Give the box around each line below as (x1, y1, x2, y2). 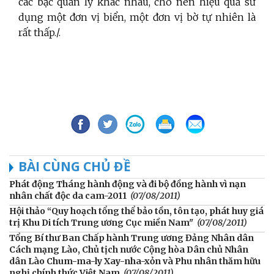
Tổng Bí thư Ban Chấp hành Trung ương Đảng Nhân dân (9, 232, 254, 243)
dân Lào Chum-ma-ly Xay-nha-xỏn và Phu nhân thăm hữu (9, 255, 261, 267)
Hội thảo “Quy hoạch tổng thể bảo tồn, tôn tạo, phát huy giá (9, 205, 264, 217)
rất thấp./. (18, 26, 61, 39)
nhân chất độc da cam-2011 (9, 190, 127, 201)
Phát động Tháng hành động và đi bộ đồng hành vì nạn (9, 178, 246, 190)
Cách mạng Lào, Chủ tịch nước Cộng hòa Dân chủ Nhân (9, 243, 248, 255)
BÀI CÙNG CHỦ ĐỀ (18, 157, 131, 175)
